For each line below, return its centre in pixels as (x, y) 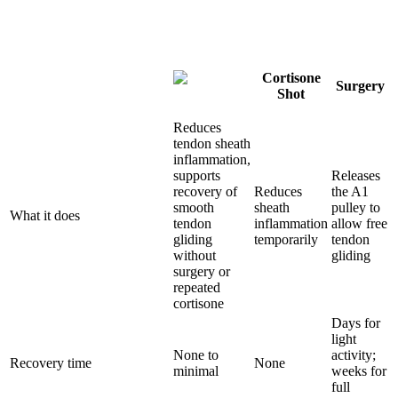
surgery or (202, 271)
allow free (359, 223)
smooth (194, 207)
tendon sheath (212, 143)
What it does (45, 215)
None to (196, 354)
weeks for (359, 370)
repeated (197, 287)
